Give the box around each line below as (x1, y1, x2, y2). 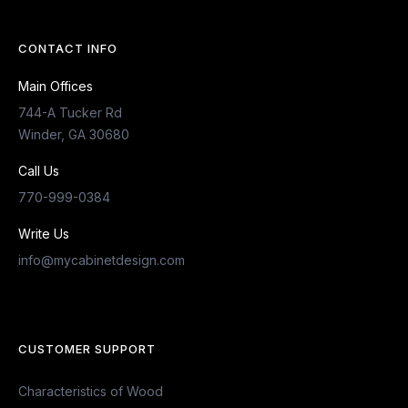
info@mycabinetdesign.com (18, 251, 185, 268)
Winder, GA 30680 (18, 126, 129, 142)
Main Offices (18, 77, 93, 94)
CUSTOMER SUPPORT (18, 341, 156, 356)
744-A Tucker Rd (18, 104, 122, 120)
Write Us (18, 225, 69, 241)
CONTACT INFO (18, 40, 117, 56)
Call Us (18, 162, 59, 178)
